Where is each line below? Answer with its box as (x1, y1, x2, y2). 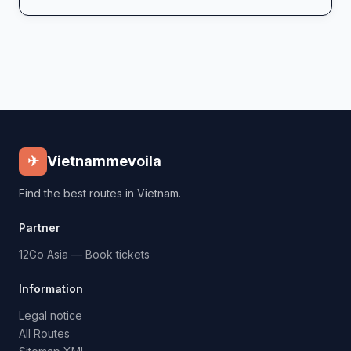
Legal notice (19, 308, 82, 322)
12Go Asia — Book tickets (19, 247, 150, 261)
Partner (19, 220, 60, 234)
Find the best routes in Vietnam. (19, 186, 181, 200)
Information (19, 281, 83, 295)
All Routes (19, 326, 70, 340)
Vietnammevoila (47, 153, 161, 170)
